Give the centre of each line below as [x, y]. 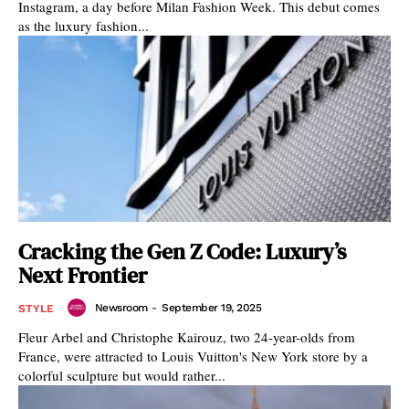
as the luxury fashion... [84, 26]
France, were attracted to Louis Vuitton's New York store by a [193, 356]
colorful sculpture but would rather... [122, 375]
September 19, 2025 [211, 308]
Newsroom [121, 308]
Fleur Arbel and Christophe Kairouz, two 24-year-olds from [187, 337]
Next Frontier [83, 275]
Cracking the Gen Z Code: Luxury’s [182, 252]
